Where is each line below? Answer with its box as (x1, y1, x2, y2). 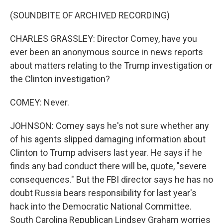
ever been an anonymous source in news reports (10, 47, 203, 57)
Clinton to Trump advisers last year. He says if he (10, 147, 202, 158)
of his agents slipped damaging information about (10, 134, 206, 144)
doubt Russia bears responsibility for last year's (10, 188, 197, 198)
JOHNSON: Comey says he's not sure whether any (10, 120, 209, 131)
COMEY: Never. (10, 97, 69, 108)
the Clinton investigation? (10, 74, 110, 84)
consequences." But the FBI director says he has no (10, 174, 213, 185)
